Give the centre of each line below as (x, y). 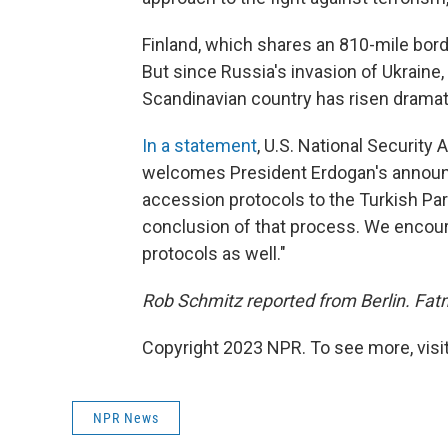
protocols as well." (214, 253)
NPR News (126, 418)
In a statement (199, 145)
